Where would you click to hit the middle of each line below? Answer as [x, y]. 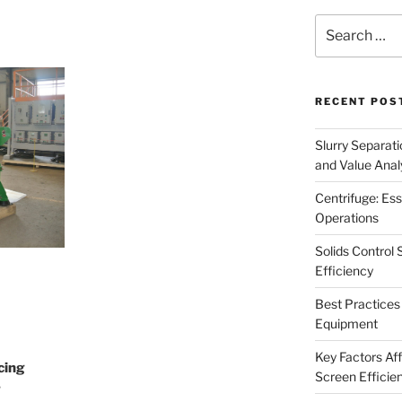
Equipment [346, 324]
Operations [346, 218]
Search [335, 23]
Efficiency [344, 271]
